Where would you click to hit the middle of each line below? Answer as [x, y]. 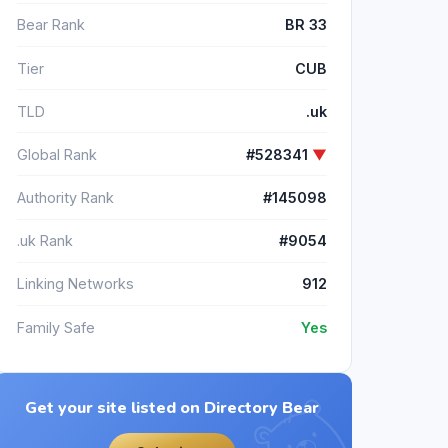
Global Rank [57, 154]
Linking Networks [75, 284]
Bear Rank [51, 25]
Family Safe [56, 327]
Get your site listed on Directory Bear [172, 408]
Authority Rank [65, 198]
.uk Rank [45, 241]
